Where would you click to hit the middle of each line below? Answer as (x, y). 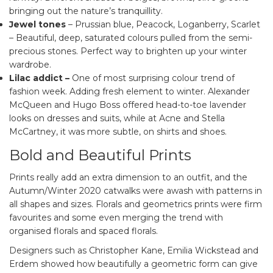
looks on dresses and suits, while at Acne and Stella (117, 118)
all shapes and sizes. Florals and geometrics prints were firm (136, 204)
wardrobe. (30, 64)
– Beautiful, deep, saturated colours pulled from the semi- (131, 37)
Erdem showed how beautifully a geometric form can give (133, 264)
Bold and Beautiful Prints (100, 155)
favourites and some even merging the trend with (116, 217)
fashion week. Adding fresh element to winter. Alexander (129, 91)
